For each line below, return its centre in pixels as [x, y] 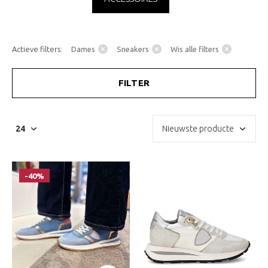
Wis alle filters [195, 49]
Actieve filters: [37, 49]
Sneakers [133, 49]
